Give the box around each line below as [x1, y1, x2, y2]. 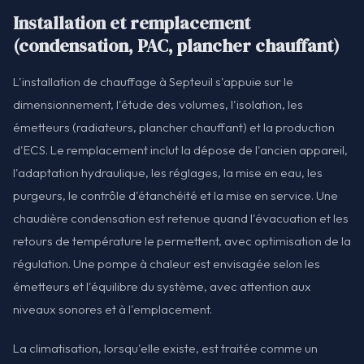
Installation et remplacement [13, 11, 250, 36]
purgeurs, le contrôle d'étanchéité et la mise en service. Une [13, 188, 338, 204]
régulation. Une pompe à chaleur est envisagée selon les [13, 256, 320, 272]
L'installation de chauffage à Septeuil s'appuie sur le [13, 74, 293, 90]
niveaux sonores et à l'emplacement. [13, 301, 212, 318]
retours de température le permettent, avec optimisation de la [13, 233, 351, 249]
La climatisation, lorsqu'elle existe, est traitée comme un [13, 340, 318, 356]
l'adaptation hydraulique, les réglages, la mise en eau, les [13, 165, 323, 181]
